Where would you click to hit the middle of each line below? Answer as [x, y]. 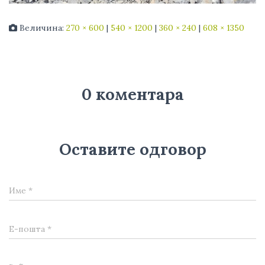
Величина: [42, 28]
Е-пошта [28, 229]
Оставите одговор [132, 149]
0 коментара [132, 94]
